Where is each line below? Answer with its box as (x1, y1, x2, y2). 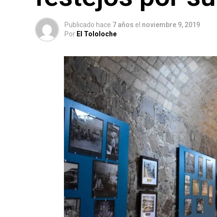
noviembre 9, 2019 (142, 21, 200, 29)
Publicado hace (64, 21, 111, 29)
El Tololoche (77, 30, 117, 38)
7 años (112, 21, 134, 29)
